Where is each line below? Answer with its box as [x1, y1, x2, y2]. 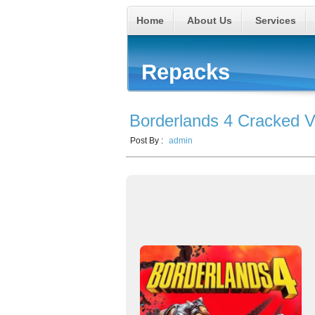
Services [255, 15, 296, 26]
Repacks [141, 60, 230, 84]
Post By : [130, 136, 165, 146]
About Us [187, 15, 232, 26]
